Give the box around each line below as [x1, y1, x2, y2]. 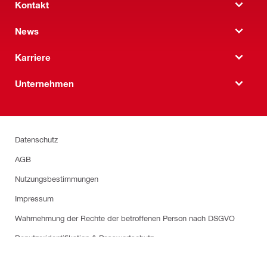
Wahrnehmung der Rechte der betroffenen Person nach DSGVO [15, 213, 235, 223]
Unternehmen [15, 77, 74, 89]
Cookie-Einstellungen [15, 253, 88, 262]
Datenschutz [15, 135, 58, 144]
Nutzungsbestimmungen [15, 174, 98, 184]
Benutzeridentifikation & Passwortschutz [15, 233, 154, 243]
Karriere [15, 51, 51, 63]
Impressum [15, 194, 54, 203]
